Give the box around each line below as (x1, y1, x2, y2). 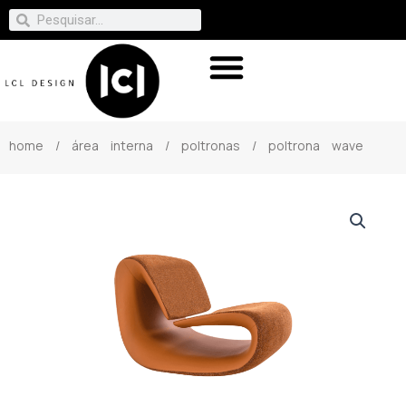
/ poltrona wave (240, 136, 363, 154)
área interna (72, 136, 153, 154)
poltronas (181, 136, 240, 154)
